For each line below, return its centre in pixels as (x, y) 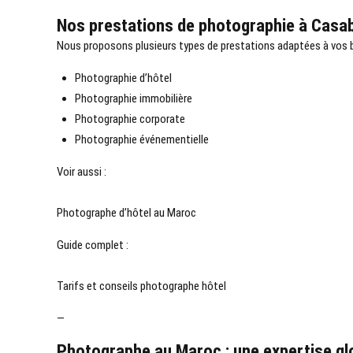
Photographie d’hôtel (123, 78)
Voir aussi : (82, 172)
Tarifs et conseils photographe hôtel (141, 286)
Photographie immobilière (133, 99)
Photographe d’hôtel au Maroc (126, 213)
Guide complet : (93, 245)
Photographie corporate (130, 119)
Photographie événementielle (141, 140)
